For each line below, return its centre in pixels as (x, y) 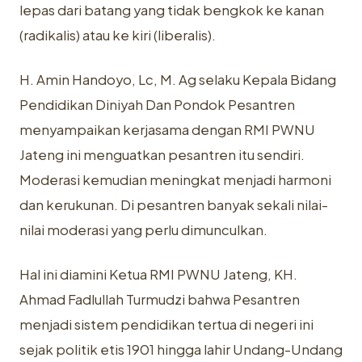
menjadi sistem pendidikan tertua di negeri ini (166, 324)
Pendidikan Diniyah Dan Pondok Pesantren (157, 105)
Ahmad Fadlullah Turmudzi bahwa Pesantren (160, 299)
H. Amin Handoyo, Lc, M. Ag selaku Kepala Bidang (178, 80)
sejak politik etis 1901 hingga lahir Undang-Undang (181, 349)
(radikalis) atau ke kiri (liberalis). (118, 35)
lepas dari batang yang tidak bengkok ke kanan (172, 10)
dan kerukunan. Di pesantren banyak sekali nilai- (174, 205)
